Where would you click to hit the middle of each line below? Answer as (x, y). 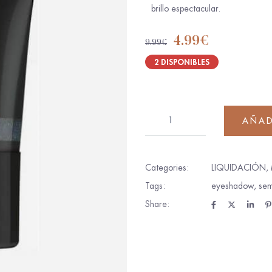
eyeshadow (233, 186)
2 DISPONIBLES (182, 62)
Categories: (167, 168)
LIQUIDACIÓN (239, 168)
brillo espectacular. (186, 8)
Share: (157, 204)
